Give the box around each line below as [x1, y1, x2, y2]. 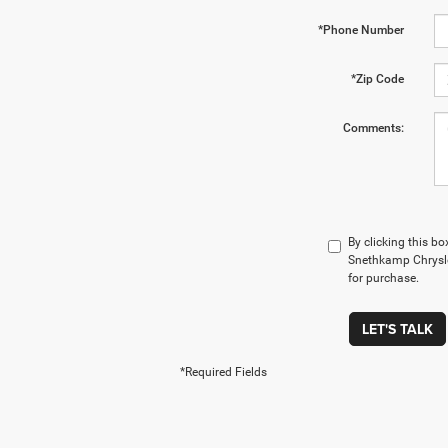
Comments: [342, 121, 404, 136]
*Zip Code [350, 72, 404, 87]
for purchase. [347, 271, 419, 286]
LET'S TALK [362, 319, 433, 340]
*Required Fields [180, 365, 267, 380]
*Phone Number [317, 23, 404, 38]
